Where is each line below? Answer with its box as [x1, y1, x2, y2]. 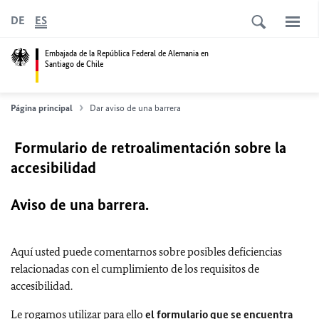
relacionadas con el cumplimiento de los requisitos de [11, 262, 259, 276]
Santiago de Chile [45, 58, 103, 70]
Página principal [11, 103, 73, 113]
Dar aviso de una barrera [90, 103, 181, 113]
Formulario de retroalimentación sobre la [11, 138, 286, 157]
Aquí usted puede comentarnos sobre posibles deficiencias [11, 245, 282, 258]
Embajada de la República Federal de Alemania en [45, 47, 209, 59]
